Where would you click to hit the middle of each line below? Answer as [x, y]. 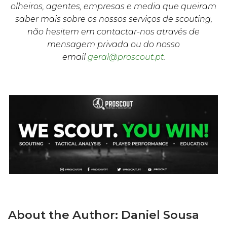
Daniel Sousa [160, 215]
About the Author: [65, 215]
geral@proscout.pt [125, 57]
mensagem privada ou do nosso [113, 44]
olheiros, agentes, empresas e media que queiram [113, 6]
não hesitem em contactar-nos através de [113, 31]
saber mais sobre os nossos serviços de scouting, [113, 19]
